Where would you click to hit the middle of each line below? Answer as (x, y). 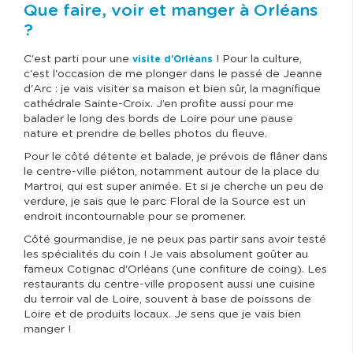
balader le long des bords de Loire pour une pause (158, 119)
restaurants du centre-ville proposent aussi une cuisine (169, 285)
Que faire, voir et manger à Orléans (171, 11)
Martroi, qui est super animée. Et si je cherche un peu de (174, 187)
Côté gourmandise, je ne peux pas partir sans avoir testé (175, 240)
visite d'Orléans (173, 59)
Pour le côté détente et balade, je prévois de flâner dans (176, 157)
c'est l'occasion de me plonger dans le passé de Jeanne (173, 74)
